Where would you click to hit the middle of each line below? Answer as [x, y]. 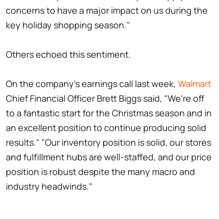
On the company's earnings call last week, [92, 84]
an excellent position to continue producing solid [106, 128]
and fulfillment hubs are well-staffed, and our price [109, 157]
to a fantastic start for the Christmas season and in [109, 113]
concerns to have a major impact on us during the [107, 11]
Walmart [195, 84]
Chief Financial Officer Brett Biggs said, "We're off [105, 99]
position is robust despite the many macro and [100, 172]
